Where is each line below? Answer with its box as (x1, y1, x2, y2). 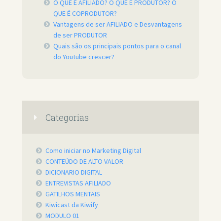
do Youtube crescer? (53, 52, 115, 62)
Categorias (45, 111, 89, 123)
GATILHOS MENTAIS (45, 189, 101, 198)
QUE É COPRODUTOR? (53, 9, 117, 18)
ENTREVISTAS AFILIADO (45, 178, 111, 187)
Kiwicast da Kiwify (45, 200, 99, 209)
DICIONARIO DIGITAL (45, 167, 103, 177)
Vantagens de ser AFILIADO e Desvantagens (53, 20, 183, 29)
